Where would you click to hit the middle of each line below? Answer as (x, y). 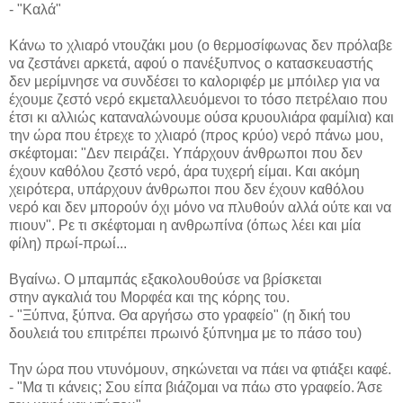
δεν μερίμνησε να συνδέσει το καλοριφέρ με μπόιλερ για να (194, 82)
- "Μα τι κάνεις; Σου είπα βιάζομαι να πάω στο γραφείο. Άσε (196, 388)
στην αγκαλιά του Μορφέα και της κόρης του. (149, 298)
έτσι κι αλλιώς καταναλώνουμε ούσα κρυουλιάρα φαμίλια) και (201, 118)
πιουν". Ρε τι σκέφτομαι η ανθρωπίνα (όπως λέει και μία (185, 226)
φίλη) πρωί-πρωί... (68, 244)
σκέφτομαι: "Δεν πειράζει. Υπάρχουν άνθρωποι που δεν (186, 154)
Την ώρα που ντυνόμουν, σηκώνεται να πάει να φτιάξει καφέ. (200, 370)
